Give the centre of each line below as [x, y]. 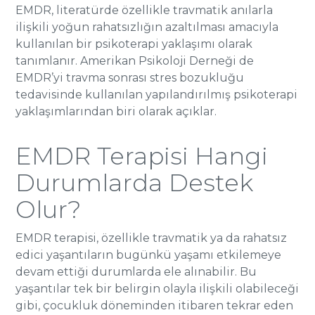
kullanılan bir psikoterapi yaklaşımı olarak [134, 44]
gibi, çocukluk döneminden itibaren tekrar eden [155, 306]
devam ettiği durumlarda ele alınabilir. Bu [136, 272]
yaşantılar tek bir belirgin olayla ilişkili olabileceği [157, 289]
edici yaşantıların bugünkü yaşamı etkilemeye [149, 255]
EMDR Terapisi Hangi [142, 156]
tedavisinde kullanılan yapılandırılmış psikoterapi [157, 95]
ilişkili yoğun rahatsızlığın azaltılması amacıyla [147, 27]
